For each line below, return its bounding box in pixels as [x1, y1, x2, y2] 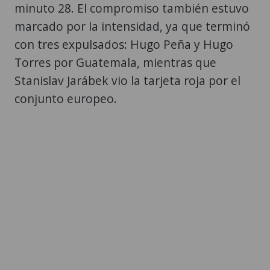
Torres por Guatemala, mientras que [14, 54, 216, 71]
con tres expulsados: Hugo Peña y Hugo [14, 36, 233, 52]
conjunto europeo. [14, 90, 117, 107]
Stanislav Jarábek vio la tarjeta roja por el [14, 72, 240, 89]
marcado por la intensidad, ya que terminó [14, 17, 250, 34]
